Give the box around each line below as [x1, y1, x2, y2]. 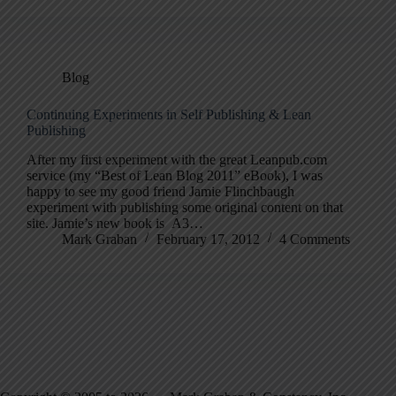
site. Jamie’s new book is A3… [27, 215, 203, 231]
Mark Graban [62, 231, 137, 247]
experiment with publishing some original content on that [27, 199, 343, 215]
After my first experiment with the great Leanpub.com [27, 151, 327, 167]
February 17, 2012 [156, 231, 260, 247]
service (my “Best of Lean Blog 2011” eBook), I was [27, 167, 323, 183]
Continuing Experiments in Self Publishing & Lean [27, 106, 311, 122]
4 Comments [279, 231, 350, 247]
